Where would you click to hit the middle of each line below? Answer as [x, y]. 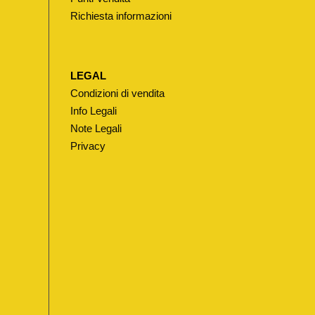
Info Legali [93, 111]
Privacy [88, 146]
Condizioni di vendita [117, 93]
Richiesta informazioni [121, 16]
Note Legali [96, 128]
